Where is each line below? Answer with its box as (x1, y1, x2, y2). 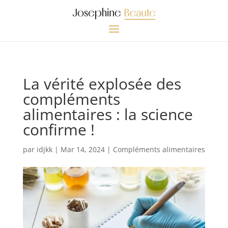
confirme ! (22, 119, 95, 140)
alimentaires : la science (22, 103, 193, 125)
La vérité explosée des (22, 73, 181, 94)
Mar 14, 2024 (60, 144, 105, 154)
